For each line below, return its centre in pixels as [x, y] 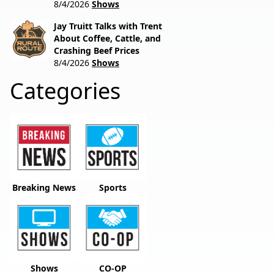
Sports [113, 187]
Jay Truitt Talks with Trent [108, 26]
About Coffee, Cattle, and [107, 38]
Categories [65, 91]
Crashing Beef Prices [97, 50]
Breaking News [44, 187]
